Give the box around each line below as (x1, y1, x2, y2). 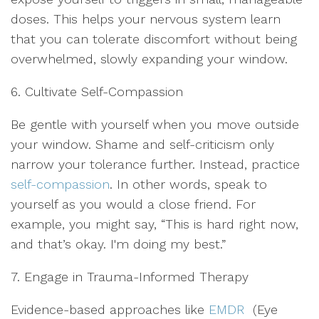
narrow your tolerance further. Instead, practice (11, 157, 300, 172)
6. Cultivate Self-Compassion (11, 84, 183, 99)
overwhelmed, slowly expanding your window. (11, 51, 288, 66)
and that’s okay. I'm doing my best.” (11, 236, 226, 251)
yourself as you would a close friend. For (11, 197, 256, 211)
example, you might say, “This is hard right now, (11, 216, 298, 231)
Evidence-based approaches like (11, 302, 209, 317)
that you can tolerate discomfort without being (11, 31, 297, 46)
